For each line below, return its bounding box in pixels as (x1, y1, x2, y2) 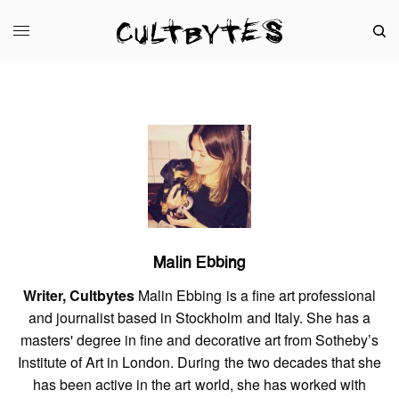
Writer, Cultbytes (23, 284, 135, 305)
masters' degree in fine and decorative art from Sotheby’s (20, 329, 379, 350)
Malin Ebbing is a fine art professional (134, 284, 376, 305)
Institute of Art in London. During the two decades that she (18, 351, 381, 372)
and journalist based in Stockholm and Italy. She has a (28, 306, 370, 328)
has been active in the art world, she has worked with (33, 373, 366, 395)
